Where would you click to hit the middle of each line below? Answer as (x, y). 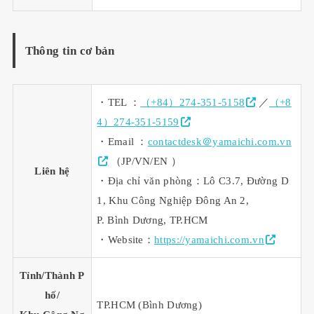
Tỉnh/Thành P (52, 276)
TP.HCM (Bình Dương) (150, 305)
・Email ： (122, 142)
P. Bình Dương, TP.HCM (152, 220)
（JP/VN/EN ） (146, 162)
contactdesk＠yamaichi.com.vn (219, 142)
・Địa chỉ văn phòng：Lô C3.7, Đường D (193, 181)
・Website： (126, 240)
